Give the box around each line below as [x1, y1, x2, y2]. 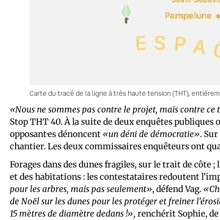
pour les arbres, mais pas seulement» [10, 184, 152, 195]
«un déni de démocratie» [103, 129, 200, 140]
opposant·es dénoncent [10, 129, 103, 140]
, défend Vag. [152, 184, 203, 195]
